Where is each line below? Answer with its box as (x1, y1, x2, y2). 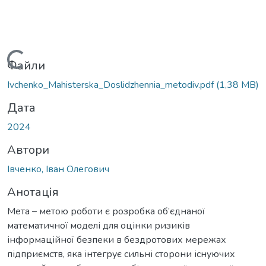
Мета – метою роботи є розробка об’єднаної (7, 204, 205, 218)
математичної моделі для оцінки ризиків (7, 218, 190, 232)
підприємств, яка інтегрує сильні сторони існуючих (7, 247, 235, 261)
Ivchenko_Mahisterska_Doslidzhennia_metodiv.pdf (7, 78, 216, 91)
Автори (7, 141, 49, 158)
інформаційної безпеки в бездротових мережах (7, 233, 226, 246)
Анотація (7, 183, 59, 200)
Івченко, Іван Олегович (7, 162, 109, 176)
